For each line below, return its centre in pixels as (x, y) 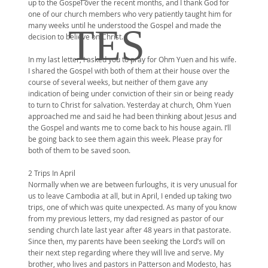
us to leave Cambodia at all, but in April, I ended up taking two (130, 196)
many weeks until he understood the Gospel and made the (124, 25)
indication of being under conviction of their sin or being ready (130, 94)
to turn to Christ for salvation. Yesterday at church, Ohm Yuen (129, 105)
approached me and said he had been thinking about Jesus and (132, 116)
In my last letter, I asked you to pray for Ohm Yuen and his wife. (132, 60)
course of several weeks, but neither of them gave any (118, 82)
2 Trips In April (51, 173)
